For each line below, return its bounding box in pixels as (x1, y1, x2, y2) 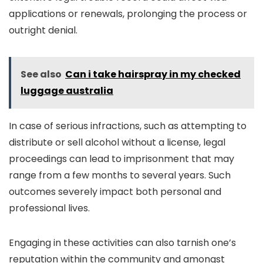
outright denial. (9, 23, 77, 37)
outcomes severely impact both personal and (9, 185, 221, 198)
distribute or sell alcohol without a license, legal (9, 136, 225, 149)
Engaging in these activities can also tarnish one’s (9, 236, 236, 249)
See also (21, 68, 62, 81)
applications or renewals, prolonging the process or (9, 7, 247, 21)
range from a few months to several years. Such (9, 168, 231, 182)
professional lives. (9, 201, 90, 215)
